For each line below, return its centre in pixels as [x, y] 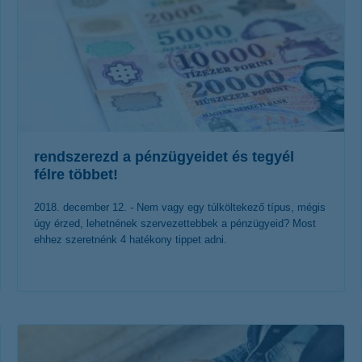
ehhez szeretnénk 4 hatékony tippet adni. [130, 240]
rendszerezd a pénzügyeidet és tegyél [164, 157]
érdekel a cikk [168, 321]
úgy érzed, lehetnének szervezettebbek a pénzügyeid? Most [175, 223]
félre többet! [76, 175]
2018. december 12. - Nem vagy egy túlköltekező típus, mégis [180, 207]
